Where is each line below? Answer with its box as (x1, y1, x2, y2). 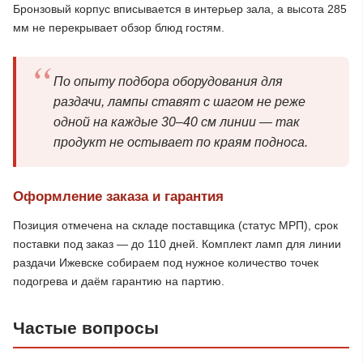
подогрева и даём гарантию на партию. (13, 275, 224, 288)
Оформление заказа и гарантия (13, 189, 224, 204)
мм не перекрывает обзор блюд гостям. (13, 21, 224, 34)
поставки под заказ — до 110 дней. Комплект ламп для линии (13, 237, 341, 250)
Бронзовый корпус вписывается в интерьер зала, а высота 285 (13, 2, 347, 15)
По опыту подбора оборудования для (53, 75, 283, 88)
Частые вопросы (13, 318, 159, 337)
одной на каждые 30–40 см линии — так (53, 115, 300, 129)
